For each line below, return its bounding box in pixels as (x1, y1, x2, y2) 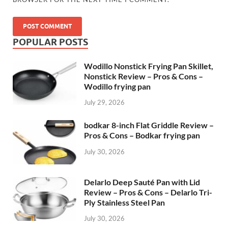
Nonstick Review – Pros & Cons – (84, 71, 203, 81)
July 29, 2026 (84, 98, 125, 107)
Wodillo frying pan (84, 81, 151, 91)
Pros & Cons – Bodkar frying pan (84, 130, 200, 140)
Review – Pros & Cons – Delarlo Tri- (84, 187, 212, 197)
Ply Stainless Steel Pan (84, 197, 165, 207)
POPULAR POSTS (13, 36, 88, 47)
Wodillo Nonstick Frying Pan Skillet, (84, 61, 213, 71)
